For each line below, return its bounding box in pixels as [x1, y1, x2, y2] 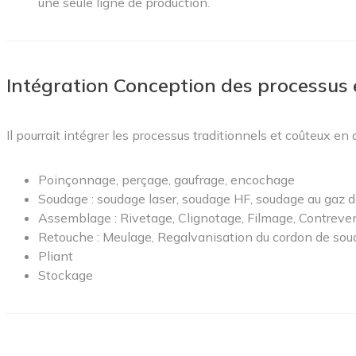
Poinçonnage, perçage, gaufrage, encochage [38, 171, 295, 188]
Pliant [38, 247, 73, 264]
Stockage [38, 266, 93, 283]
